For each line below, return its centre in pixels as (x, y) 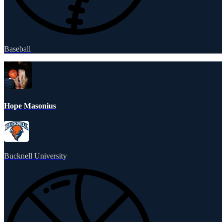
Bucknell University (35, 156)
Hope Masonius (30, 106)
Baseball (17, 49)
